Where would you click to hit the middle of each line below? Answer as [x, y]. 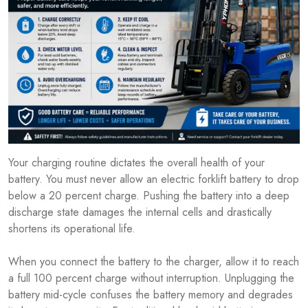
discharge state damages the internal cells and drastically [140, 212]
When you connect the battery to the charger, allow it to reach [154, 261]
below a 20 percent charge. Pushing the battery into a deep [149, 195]
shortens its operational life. [72, 228]
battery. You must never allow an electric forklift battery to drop [154, 179]
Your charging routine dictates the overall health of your [136, 162]
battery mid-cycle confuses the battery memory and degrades [151, 294]
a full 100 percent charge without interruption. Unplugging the [151, 278]
